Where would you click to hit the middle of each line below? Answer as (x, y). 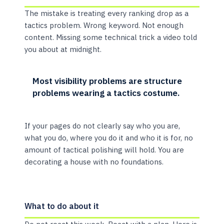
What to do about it (62, 206)
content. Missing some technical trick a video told (111, 37)
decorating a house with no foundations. (94, 161)
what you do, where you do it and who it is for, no (109, 137)
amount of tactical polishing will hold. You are (104, 149)
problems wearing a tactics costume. (106, 93)
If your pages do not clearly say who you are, (102, 125)
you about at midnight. (63, 49)
